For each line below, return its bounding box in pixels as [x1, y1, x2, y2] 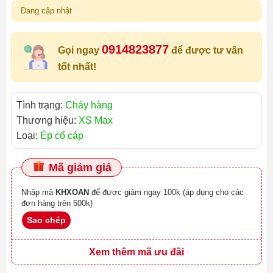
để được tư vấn [169, 45, 243, 55]
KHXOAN [55, 188, 89, 197]
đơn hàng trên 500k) [21, 199, 93, 208]
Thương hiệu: [16, 115, 79, 126]
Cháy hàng [65, 100, 113, 110]
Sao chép [27, 215, 66, 225]
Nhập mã [21, 188, 55, 197]
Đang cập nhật [21, 6, 72, 15]
